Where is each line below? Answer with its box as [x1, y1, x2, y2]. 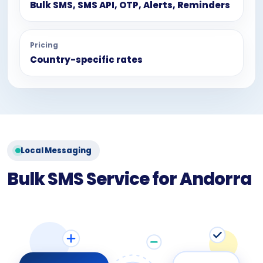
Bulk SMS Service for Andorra [7, 167, 251, 191]
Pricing [30, 40, 58, 50]
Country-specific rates [30, 53, 143, 66]
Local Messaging [21, 145, 92, 156]
